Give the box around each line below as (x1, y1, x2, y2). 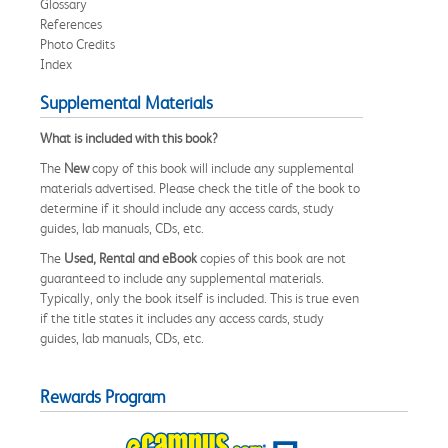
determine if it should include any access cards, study (40, 199, 334, 216)
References (40, 15, 102, 32)
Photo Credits (40, 35, 115, 52)
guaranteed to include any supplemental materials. (40, 269, 324, 286)
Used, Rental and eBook (64, 249, 197, 266)
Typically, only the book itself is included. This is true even (40, 289, 359, 306)
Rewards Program (40, 386, 166, 407)
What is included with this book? (40, 129, 218, 146)
